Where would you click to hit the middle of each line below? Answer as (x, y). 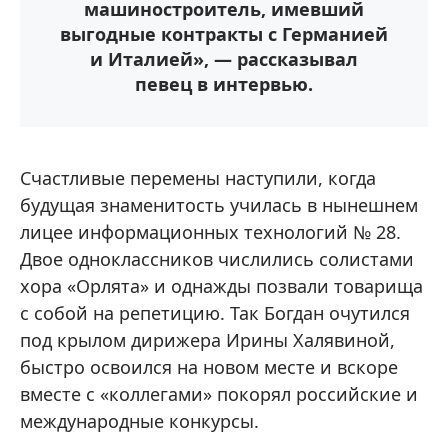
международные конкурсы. (139, 421)
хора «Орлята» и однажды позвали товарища (221, 286)
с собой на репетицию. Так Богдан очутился (215, 313)
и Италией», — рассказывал (224, 59)
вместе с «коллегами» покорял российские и (219, 394)
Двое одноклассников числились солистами (217, 259)
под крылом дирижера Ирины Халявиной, (207, 340)
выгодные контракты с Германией (224, 34)
